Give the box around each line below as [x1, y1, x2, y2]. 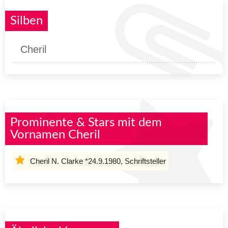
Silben [10, 14, 43, 27]
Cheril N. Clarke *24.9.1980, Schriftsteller [30, 156, 166, 165]
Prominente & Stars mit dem [10, 116, 162, 129]
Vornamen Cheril [10, 128, 100, 141]
